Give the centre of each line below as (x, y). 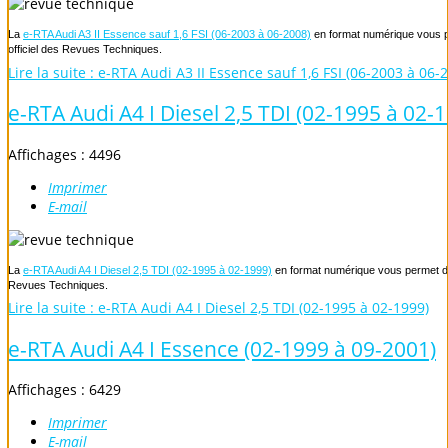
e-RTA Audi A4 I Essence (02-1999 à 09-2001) (222, 348)
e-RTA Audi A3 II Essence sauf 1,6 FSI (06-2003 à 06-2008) (167, 34)
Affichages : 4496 (64, 154)
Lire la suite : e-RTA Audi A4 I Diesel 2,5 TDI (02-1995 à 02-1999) (218, 308)
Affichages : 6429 (64, 390)
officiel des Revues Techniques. (85, 49)
